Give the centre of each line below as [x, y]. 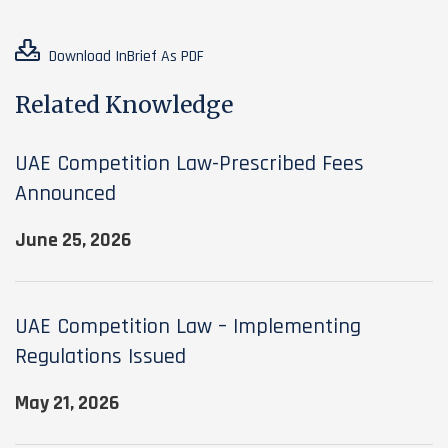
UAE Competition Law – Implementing [188, 327]
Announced [65, 194]
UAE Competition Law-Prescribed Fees [189, 164]
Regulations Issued [100, 357]
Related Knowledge [124, 105]
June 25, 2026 [73, 240]
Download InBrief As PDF [124, 57]
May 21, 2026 [67, 403]
